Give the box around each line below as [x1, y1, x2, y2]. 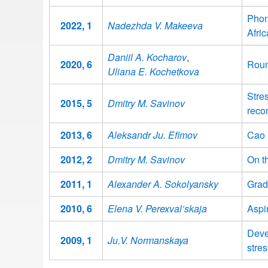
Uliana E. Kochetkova [108, 65, 199, 78]
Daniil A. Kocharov [108, 50, 187, 64]
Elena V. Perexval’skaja [108, 202, 207, 215]
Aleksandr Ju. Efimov [108, 128, 197, 142]
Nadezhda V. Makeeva [108, 19, 203, 32]
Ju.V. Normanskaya [108, 233, 188, 247]
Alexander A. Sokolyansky [108, 177, 218, 191]
